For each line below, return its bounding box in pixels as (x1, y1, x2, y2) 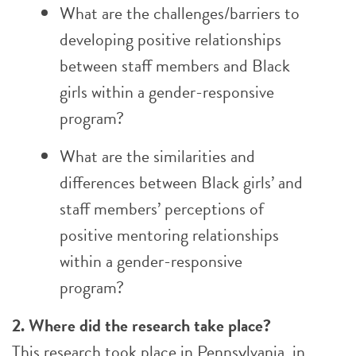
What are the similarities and (60, 143, 255, 169)
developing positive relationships (60, 26, 281, 52)
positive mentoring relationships (60, 222, 279, 248)
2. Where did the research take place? (12, 312, 271, 339)
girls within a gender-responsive (60, 79, 274, 105)
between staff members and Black (60, 52, 290, 79)
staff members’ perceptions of (60, 195, 264, 222)
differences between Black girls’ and (60, 169, 303, 195)
